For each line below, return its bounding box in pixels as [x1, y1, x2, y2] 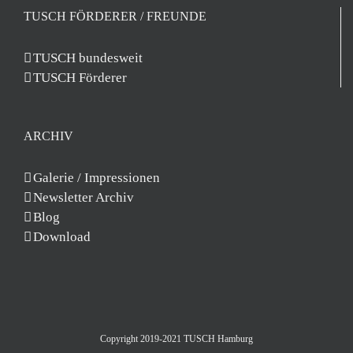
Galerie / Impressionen [33, 170, 160, 185]
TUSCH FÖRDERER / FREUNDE [24, 9, 206, 23]
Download [33, 229, 91, 244]
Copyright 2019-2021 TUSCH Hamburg [100, 333, 253, 344]
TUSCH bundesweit [33, 50, 143, 65]
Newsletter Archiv [33, 190, 134, 205]
